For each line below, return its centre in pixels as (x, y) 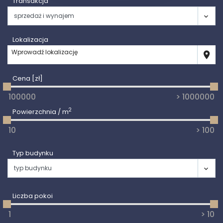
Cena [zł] (28, 78)
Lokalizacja (30, 40)
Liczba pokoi (33, 196)
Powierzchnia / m (41, 112)
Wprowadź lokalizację (45, 52)
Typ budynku (33, 153)
